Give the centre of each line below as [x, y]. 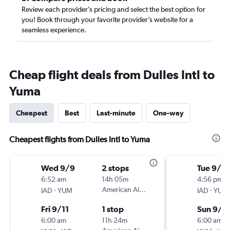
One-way [168, 113]
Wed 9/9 [58, 168]
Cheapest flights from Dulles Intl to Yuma [80, 139]
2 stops [115, 168]
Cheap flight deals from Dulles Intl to [112, 74]
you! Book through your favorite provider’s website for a [107, 20]
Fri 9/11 [55, 209]
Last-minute [116, 113]
